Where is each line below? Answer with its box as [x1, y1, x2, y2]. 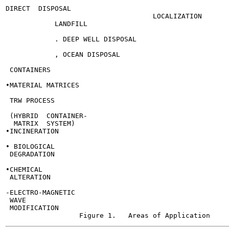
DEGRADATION [6, 150, 55, 158]
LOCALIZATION [6, 12, 202, 20]
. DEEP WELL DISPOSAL [6, 35, 136, 43]
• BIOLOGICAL [6, 143, 55, 150]
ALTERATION [6, 173, 51, 181]
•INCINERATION [6, 127, 59, 135]
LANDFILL [6, 20, 87, 28]
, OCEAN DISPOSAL [6, 51, 120, 58]
